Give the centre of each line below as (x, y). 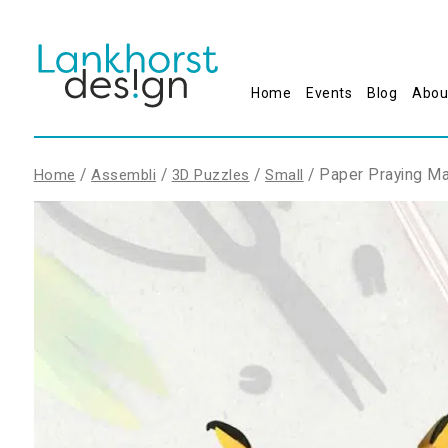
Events (329, 93)
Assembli (124, 174)
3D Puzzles (210, 174)
